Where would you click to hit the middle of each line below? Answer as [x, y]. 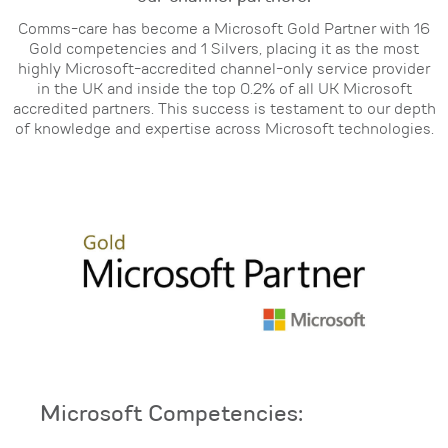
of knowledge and [79, 130]
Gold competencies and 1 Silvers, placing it [182, 50]
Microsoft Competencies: [171, 414]
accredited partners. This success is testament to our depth [224, 110]
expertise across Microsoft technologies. [289, 130]
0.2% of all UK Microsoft [325, 90]
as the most [377, 50]
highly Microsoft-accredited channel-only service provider [224, 70]
